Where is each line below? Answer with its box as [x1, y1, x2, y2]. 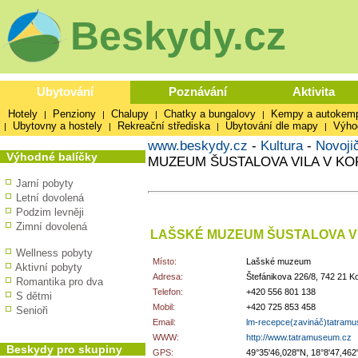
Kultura [261, 138, 303, 153]
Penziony [53, 108, 96, 120]
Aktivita [292, 85, 335, 98]
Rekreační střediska [117, 120, 210, 132]
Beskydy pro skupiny [6, 343, 122, 356]
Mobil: [153, 302, 175, 312]
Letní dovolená [16, 192, 84, 204]
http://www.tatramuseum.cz [246, 332, 352, 342]
